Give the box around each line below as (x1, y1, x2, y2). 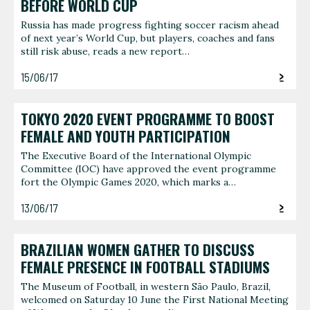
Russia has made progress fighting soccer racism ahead (21, 19, 279, 32)
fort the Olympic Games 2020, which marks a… (21, 176, 236, 189)
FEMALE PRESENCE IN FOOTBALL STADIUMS (21, 256, 270, 277)
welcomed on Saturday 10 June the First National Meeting (21, 293, 289, 307)
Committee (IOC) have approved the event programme (21, 163, 276, 176)
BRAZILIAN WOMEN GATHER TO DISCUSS (21, 239, 255, 260)
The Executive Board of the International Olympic (21, 149, 251, 163)
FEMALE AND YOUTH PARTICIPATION (21, 125, 230, 147)
